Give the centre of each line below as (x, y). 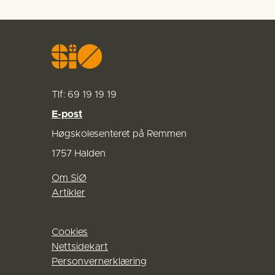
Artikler (68, 193)
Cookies (70, 232)
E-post (67, 114)
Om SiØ (69, 178)
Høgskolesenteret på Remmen (119, 134)
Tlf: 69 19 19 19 (84, 95)
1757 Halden (79, 154)
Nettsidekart (80, 247)
